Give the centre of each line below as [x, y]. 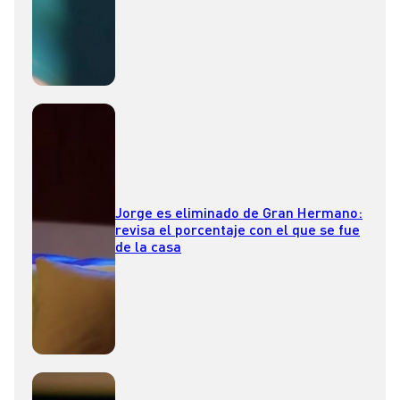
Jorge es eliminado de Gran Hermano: [239, 212]
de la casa [148, 246]
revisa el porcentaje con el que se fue [237, 229]
